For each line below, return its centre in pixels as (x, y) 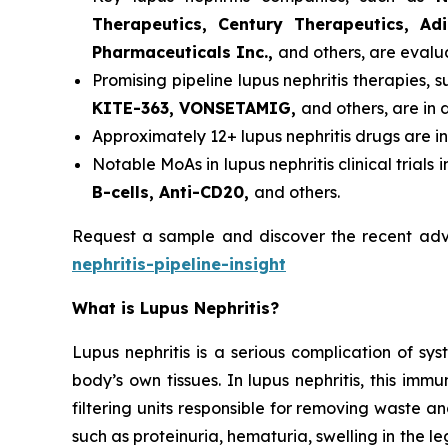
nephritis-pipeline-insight (179, 264)
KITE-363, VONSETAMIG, (196, 108)
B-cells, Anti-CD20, (173, 192)
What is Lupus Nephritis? (175, 308)
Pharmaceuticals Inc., (185, 52)
